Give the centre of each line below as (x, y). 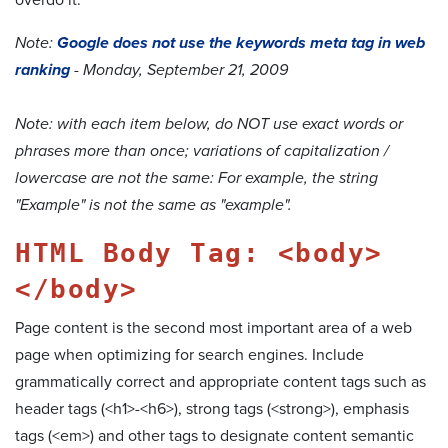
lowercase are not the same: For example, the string (196, 177)
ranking (42, 69)
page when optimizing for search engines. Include (189, 354)
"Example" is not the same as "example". (153, 204)
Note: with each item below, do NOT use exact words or (209, 123)
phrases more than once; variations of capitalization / (202, 150)
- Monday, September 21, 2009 (179, 69)
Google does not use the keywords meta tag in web (241, 42)
